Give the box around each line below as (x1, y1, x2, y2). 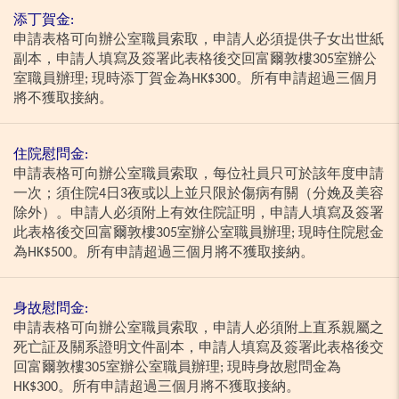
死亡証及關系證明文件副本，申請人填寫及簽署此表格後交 (13, 341, 384, 356)
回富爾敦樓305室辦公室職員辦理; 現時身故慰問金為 (13, 361, 341, 376)
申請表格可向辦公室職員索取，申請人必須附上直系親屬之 (13, 322, 384, 337)
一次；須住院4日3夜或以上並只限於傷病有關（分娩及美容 (13, 187, 384, 202)
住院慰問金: (13, 148, 88, 163)
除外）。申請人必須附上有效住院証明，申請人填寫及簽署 (13, 207, 384, 222)
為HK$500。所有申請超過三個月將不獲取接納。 (13, 246, 314, 261)
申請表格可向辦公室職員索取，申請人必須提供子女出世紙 (13, 33, 384, 48)
